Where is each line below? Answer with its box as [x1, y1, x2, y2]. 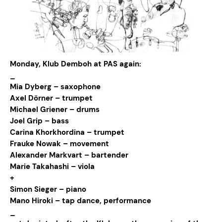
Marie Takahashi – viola [10, 161, 95, 171]
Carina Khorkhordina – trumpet [10, 127, 124, 137]
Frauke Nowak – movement [10, 138, 109, 149]
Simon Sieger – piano [10, 184, 86, 194]
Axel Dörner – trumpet [10, 93, 93, 103]
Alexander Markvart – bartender [10, 150, 128, 160]
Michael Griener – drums [10, 104, 100, 114]
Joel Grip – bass [10, 115, 69, 126]
